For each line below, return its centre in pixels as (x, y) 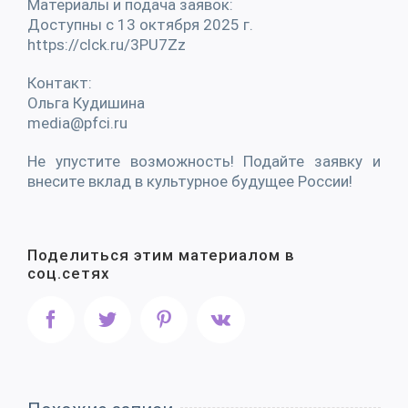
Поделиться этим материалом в (161, 255)
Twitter (143, 318)
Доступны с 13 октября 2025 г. (140, 24)
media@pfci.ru (77, 122)
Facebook (95, 318)
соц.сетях (69, 273)
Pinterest (205, 318)
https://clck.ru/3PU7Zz (107, 44)
